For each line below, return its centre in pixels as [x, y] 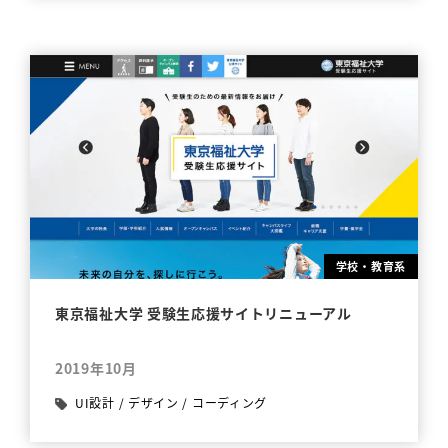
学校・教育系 [370, 266]
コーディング [229, 403]
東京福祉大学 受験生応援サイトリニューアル [203, 313]
